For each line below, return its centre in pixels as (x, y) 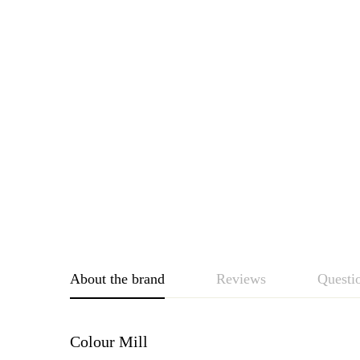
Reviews (241, 279)
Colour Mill (109, 342)
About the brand (117, 279)
